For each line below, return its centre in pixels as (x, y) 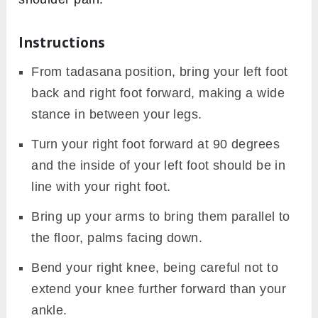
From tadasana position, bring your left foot (160, 72)
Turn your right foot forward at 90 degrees (156, 144)
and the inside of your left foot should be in (159, 166)
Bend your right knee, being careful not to (155, 268)
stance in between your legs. (117, 115)
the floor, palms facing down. (117, 238)
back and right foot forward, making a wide (158, 93)
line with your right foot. (101, 187)
